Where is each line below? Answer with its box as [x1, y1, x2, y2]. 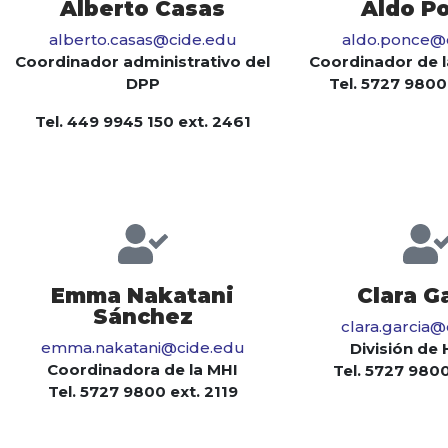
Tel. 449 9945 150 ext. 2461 [34, 112, 251, 132]
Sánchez [92, 304, 193, 330]
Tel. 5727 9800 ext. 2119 [47, 382, 238, 402]
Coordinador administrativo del [15, 52, 270, 72]
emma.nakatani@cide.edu [40, 338, 245, 358]
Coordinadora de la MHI [47, 360, 238, 380]
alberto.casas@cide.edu [48, 30, 237, 50]
